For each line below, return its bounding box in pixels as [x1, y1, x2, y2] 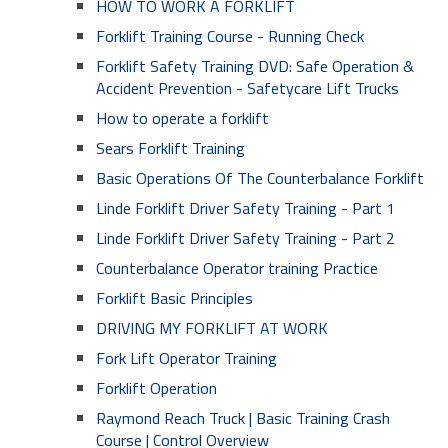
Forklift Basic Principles [96, 286, 253, 310]
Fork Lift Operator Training [96, 346, 277, 370]
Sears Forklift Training [96, 136, 245, 160]
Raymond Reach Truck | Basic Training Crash [96, 406, 390, 430]
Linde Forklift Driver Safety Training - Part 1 [96, 196, 395, 220]
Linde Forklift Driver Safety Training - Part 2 [96, 226, 395, 250]
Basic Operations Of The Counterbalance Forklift [96, 166, 424, 190]
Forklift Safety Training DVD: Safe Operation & [96, 54, 414, 78]
